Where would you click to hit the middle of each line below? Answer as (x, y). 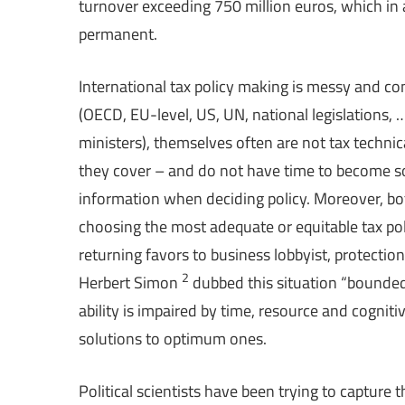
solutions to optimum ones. (173, 338)
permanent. (118, 33)
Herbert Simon (130, 282)
